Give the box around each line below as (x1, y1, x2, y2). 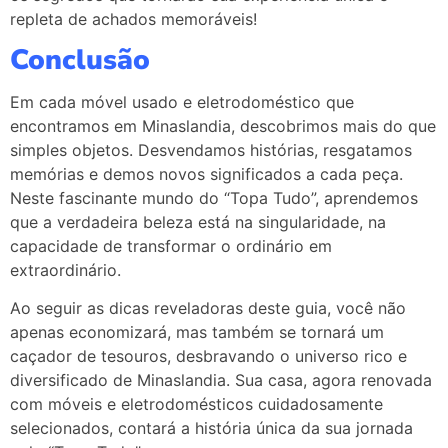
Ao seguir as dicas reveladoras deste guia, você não (10, 297, 406, 318)
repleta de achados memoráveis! (10, 9, 257, 30)
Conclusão (10, 40, 150, 79)
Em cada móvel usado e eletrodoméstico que (10, 91, 354, 112)
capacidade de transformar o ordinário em (10, 235, 332, 256)
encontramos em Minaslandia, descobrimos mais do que (10, 115, 436, 136)
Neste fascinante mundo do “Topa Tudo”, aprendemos (10, 187, 418, 208)
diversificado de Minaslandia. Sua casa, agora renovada (10, 369, 432, 390)
